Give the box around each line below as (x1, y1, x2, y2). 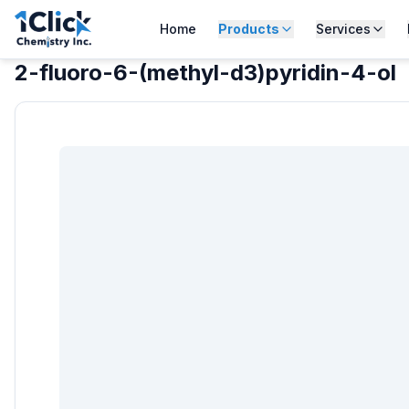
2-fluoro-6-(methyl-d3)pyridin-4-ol (15, 59, 396, 86)
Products (217, 21, 279, 37)
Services (315, 21, 371, 37)
